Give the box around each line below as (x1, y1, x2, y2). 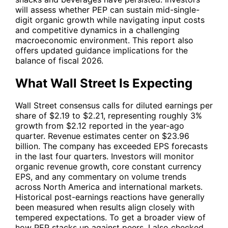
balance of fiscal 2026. (15, 55, 103, 66)
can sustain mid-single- (107, 4, 199, 15)
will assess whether (15, 4, 92, 15)
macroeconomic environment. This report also (15, 35, 193, 45)
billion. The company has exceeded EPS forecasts (15, 141, 208, 152)
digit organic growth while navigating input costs (15, 14, 205, 25)
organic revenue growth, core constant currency (15, 161, 202, 172)
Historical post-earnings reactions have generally (15, 192, 205, 203)
